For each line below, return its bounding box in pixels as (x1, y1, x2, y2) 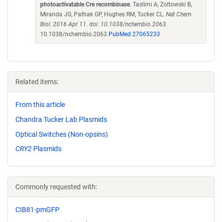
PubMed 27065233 (109, 31, 160, 38)
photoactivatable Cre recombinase (40, 1, 130, 8)
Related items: (15, 78, 58, 86)
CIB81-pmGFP (15, 206, 59, 214)
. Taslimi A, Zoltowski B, (130, 1, 192, 8)
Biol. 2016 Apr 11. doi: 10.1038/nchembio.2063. (40, 21, 167, 28)
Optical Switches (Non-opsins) (15, 130, 108, 138)
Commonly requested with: (15, 183, 97, 191)
